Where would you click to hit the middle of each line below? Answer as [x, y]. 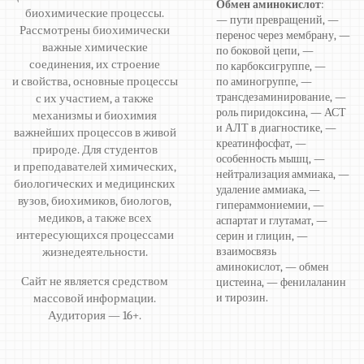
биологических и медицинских [95, 184]
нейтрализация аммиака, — [283, 175]
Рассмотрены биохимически [95, 30]
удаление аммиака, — [269, 190]
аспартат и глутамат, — [272, 221]
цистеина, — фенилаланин [282, 283]
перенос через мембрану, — [284, 36]
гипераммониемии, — [271, 206]
